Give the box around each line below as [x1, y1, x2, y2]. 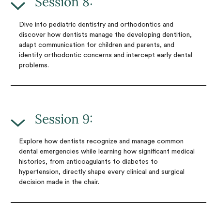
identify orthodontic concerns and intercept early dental [18, 51, 192, 59]
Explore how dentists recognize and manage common [18, 138, 184, 145]
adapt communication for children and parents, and [18, 41, 174, 48]
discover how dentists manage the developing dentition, [18, 31, 192, 38]
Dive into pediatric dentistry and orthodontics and [18, 21, 173, 28]
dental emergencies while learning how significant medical [18, 148, 195, 155]
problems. [18, 62, 49, 69]
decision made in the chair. [18, 178, 99, 186]
